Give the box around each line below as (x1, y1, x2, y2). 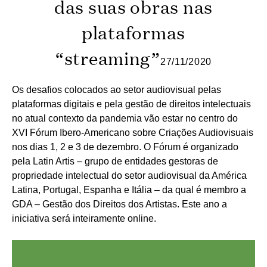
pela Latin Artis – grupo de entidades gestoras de (12, 156, 218, 166)
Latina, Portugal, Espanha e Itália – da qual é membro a (12, 184, 246, 195)
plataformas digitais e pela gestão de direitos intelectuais (12, 98, 251, 109)
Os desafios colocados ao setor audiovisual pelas (12, 84, 221, 95)
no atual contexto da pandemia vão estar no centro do (12, 113, 238, 123)
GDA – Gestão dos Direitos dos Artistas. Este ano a (12, 198, 227, 209)
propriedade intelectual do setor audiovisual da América (12, 170, 247, 181)
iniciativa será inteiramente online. (12, 213, 156, 223)
